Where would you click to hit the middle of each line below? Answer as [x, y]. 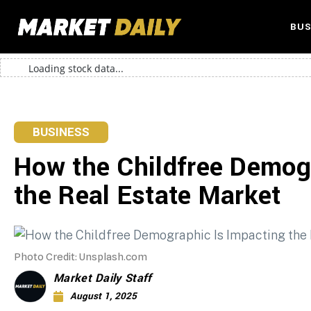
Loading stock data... [76, 69]
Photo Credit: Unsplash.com [81, 257]
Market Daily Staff [103, 278]
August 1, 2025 [104, 296]
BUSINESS [61, 132]
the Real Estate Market [148, 196]
